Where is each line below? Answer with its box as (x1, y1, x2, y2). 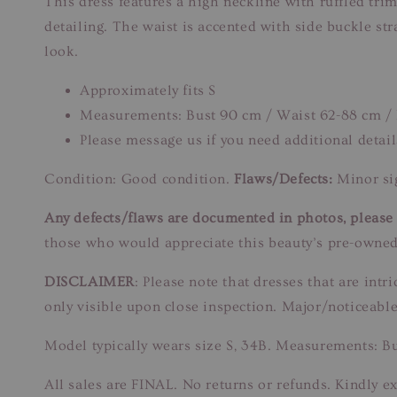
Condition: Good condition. (44, 170, 235, 187)
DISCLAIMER (44, 273, 135, 290)
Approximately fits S (80, 82, 216, 98)
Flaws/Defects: (234, 170, 333, 187)
